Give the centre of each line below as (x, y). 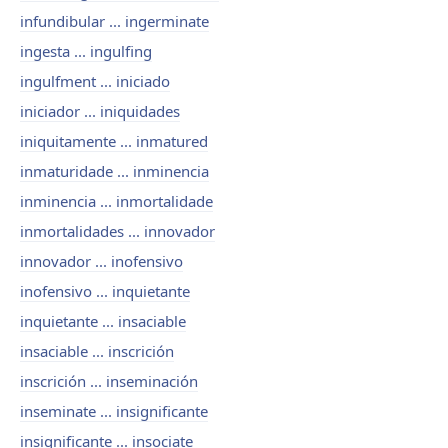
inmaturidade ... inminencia (114, 171)
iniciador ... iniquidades (100, 111)
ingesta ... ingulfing (86, 51)
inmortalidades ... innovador (117, 231)
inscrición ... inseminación (109, 381)
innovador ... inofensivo (101, 261)
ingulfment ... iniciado (95, 81)
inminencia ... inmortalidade (116, 201)
